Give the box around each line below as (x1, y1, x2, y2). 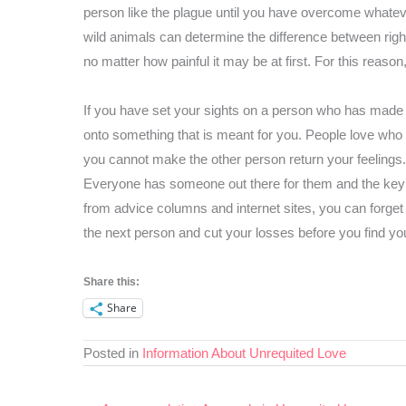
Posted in (83, 344, 142, 361)
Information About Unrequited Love (142, 344, 346, 361)
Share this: (83, 275, 140, 288)
